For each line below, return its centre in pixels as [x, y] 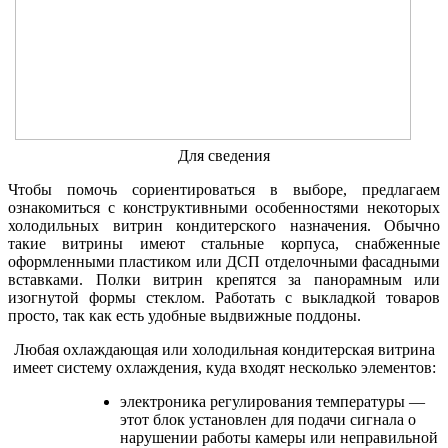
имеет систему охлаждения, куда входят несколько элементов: [224, 367]
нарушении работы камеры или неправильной [279, 437]
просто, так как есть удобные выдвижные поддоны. [184, 315]
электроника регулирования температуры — [272, 401]
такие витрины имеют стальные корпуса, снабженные [224, 243]
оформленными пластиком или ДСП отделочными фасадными [224, 261]
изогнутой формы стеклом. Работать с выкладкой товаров [224, 297]
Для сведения [224, 155]
